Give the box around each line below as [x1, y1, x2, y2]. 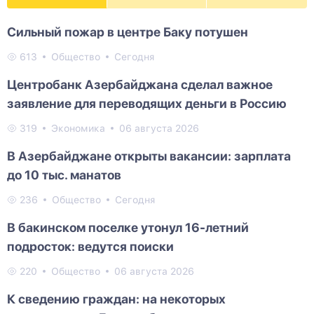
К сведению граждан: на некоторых [7, 292, 226, 307]
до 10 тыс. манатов [7, 168, 121, 183]
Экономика [51, 123, 105, 135]
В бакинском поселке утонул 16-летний [7, 220, 249, 235]
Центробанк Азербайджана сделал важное [7, 77, 273, 93]
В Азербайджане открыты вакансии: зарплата [7, 149, 291, 164]
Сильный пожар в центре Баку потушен [7, 25, 248, 40]
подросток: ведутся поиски [7, 239, 174, 254]
